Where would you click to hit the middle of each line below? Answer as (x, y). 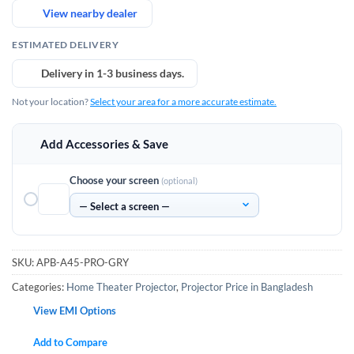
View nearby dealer (90, 13)
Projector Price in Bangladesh (247, 287)
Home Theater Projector (121, 287)
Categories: (39, 287)
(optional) (179, 180)
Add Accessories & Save (104, 143)
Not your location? (51, 101)
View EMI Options (75, 311)
